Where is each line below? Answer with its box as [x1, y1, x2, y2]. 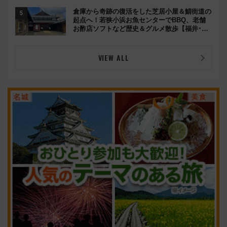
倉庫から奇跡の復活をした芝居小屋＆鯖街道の [73, 8, 211, 16]
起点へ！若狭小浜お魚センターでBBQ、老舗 [73, 16, 206, 24]
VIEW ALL [98, 52, 129, 63]
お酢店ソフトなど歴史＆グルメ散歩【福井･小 [73, 25, 208, 33]
